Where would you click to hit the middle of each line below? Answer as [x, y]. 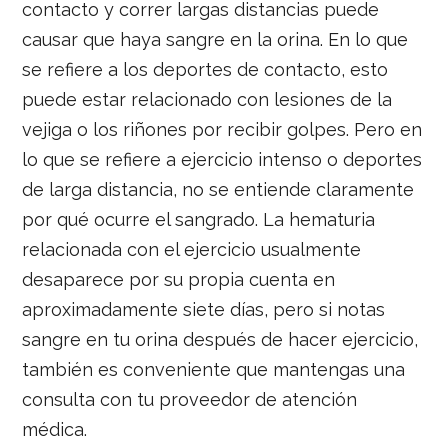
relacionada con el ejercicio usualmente [192, 249]
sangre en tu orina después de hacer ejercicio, [220, 339]
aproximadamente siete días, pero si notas [204, 309]
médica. [55, 429]
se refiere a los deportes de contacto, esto [205, 69]
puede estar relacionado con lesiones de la [207, 99]
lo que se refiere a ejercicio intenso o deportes [222, 159]
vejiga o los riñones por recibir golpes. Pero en [222, 129]
